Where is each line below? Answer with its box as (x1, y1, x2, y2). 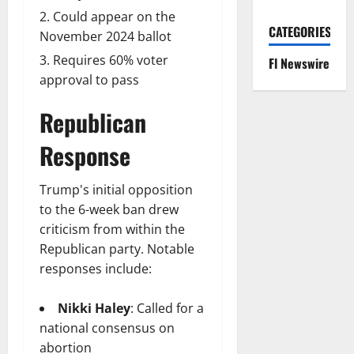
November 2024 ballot (40, 28, 171, 46)
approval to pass (40, 71, 139, 89)
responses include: (40, 260, 152, 278)
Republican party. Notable (40, 240, 194, 258)
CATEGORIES (268, 22, 331, 41)
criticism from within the (40, 220, 185, 239)
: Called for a (130, 299, 204, 318)
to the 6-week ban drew (40, 201, 179, 219)
